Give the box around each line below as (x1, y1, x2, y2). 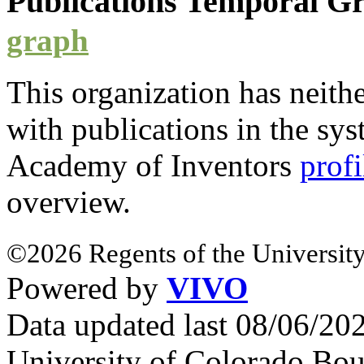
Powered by (6, 271, 167, 306)
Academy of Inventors (6, 148, 300, 184)
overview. (6, 184, 131, 220)
